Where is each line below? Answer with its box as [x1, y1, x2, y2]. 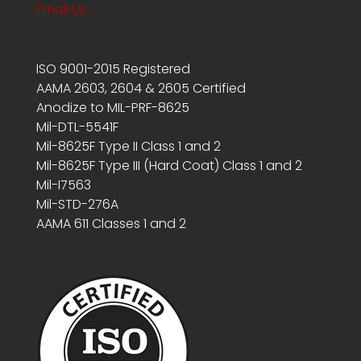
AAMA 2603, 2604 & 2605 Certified [35, 78, 246, 98]
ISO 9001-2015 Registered [35, 59, 190, 78]
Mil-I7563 [35, 175, 91, 194]
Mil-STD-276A [35, 194, 118, 214]
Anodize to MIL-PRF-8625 [35, 98, 189, 117]
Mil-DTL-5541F [35, 117, 118, 136]
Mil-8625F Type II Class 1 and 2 [35, 136, 221, 156]
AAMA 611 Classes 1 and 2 [35, 214, 186, 233]
